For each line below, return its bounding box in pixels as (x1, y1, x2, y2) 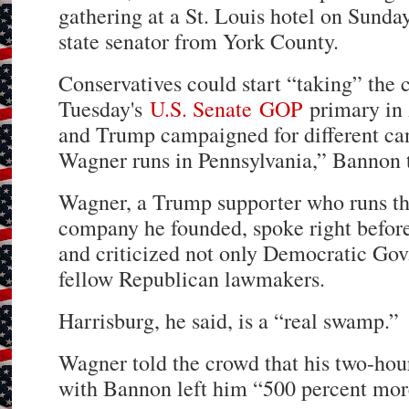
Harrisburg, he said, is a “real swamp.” (58, 306, 400, 336)
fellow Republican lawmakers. (58, 264, 326, 294)
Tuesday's (58, 94, 151, 124)
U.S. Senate (150, 94, 253, 124)
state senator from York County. (58, 26, 340, 57)
